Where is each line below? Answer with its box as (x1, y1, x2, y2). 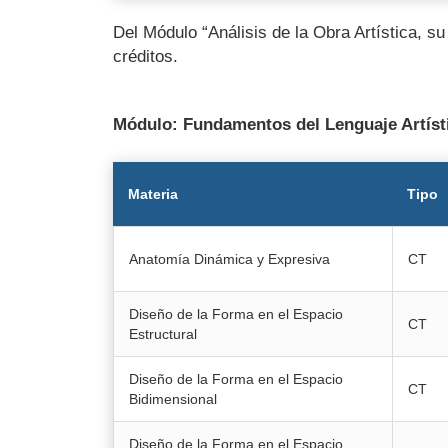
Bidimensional (128, 390, 217, 407)
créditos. (112, 46, 178, 66)
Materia (127, 185, 178, 202)
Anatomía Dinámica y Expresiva (128, 250, 330, 267)
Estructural (128, 325, 197, 342)
